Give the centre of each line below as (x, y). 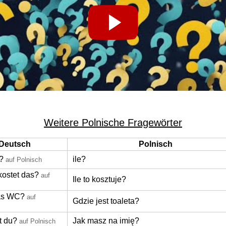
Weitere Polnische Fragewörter (113, 123)
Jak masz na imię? (106, 221)
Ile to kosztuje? (99, 179)
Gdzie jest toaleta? (106, 201)
